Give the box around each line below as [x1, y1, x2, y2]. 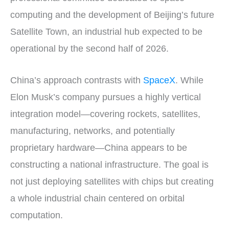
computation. [10, 210, 63, 221]
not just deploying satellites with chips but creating [10, 176, 214, 187]
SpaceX [143, 75, 175, 86]
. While [175, 75, 203, 86]
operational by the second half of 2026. [10, 43, 169, 54]
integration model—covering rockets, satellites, [10, 109, 200, 120]
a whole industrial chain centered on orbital [10, 193, 185, 204]
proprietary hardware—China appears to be [10, 143, 187, 153]
